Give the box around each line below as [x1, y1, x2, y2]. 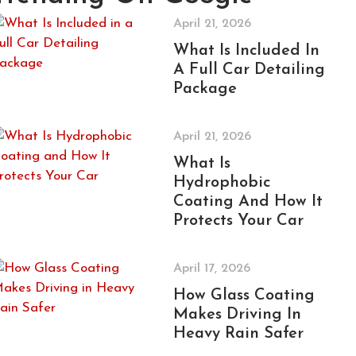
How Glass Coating [172, 288, 315, 304]
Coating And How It [172, 194, 323, 210]
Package [172, 81, 237, 97]
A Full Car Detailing [172, 62, 325, 78]
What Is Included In [172, 43, 319, 59]
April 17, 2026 [172, 262, 250, 275]
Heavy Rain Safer [172, 326, 304, 342]
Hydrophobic [172, 175, 270, 191]
